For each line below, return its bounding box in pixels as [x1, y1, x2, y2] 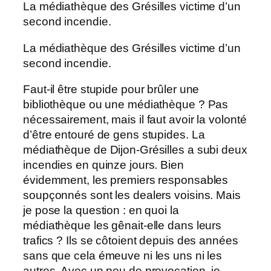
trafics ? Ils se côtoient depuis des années [23, 234, 238, 247]
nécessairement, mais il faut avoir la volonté [23, 113, 247, 126]
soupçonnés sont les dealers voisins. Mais [23, 189, 241, 202]
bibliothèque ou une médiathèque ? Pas [23, 98, 229, 111]
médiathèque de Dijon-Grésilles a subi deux [23, 143, 247, 157]
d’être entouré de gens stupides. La [23, 128, 205, 142]
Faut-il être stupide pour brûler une [23, 83, 200, 96]
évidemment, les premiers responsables [23, 174, 229, 187]
